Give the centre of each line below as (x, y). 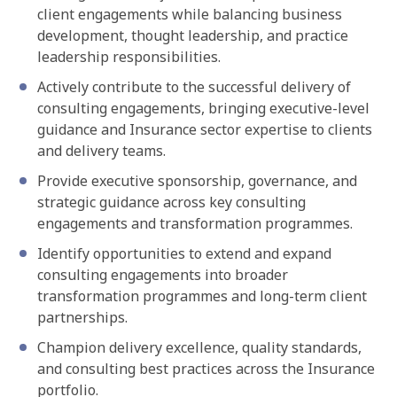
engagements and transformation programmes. (195, 223)
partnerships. (82, 317)
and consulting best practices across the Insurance (206, 369)
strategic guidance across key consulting (171, 202)
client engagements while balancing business (190, 14)
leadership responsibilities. (129, 57)
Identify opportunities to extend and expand (184, 253)
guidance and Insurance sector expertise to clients (205, 129)
